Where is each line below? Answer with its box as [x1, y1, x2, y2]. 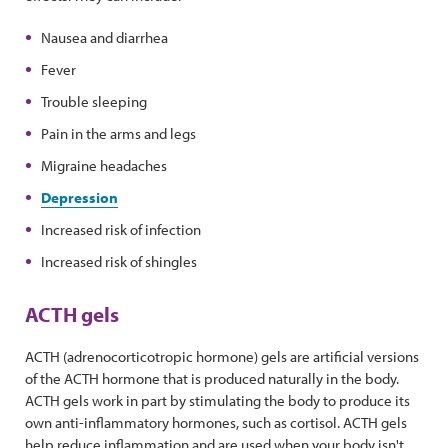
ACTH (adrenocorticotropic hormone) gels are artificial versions [25, 347, 419, 366]
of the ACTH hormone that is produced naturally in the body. [25, 369, 399, 388]
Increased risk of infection [41, 220, 201, 239]
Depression [41, 188, 118, 207]
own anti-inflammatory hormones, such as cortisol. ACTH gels [25, 413, 407, 432]
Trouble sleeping [41, 92, 147, 111]
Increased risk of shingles [41, 252, 197, 271]
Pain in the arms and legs [41, 124, 196, 143]
